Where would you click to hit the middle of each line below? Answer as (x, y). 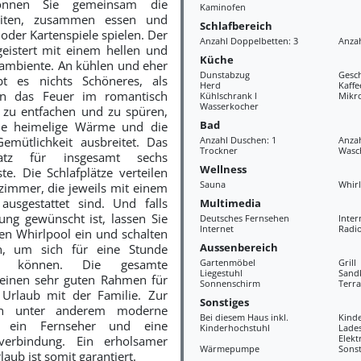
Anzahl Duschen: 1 (238, 140)
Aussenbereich (239, 247)
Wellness (223, 169)
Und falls (140, 203)
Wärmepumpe (229, 349)
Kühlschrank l (228, 95)
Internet (216, 228)
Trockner (218, 150)
